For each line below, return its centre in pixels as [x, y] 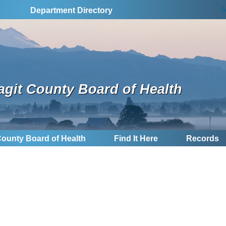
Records [202, 139]
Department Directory [72, 10]
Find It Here [136, 139]
